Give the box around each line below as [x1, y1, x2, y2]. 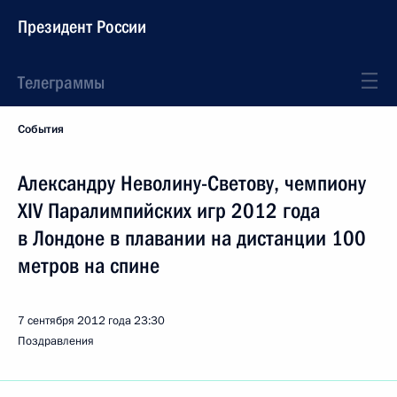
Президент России [18, 16, 146, 37]
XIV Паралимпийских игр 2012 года [18, 198, 320, 223]
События [18, 121, 64, 137]
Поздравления [18, 333, 94, 349]
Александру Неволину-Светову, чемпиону [18, 171, 366, 196]
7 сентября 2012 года [18, 313, 131, 329]
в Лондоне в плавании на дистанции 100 [18, 226, 366, 251]
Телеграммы [18, 72, 105, 93]
